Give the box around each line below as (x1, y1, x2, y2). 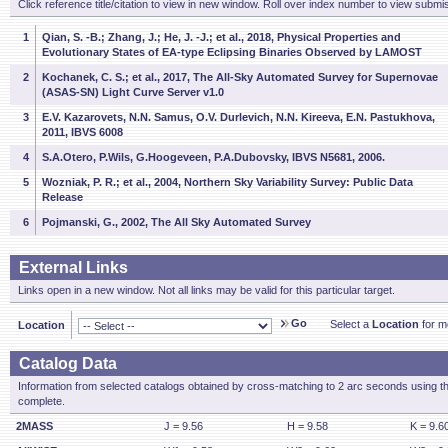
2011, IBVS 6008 (42, 126, 123, 138)
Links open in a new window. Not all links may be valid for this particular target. (18, 284, 395, 296)
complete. (18, 395, 65, 407)
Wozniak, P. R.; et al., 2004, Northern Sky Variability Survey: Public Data (42, 176, 413, 188)
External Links (19, 259, 128, 276)
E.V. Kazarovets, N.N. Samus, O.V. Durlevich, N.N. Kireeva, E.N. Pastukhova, (42, 111, 435, 123)
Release (42, 191, 83, 203)
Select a (330, 318, 372, 330)
